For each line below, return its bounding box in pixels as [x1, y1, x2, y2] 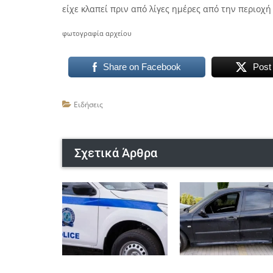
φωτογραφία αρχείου [62, 29, 132, 38]
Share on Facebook [102, 62, 181, 72]
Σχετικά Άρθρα [74, 146, 157, 160]
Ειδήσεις [74, 99, 103, 110]
